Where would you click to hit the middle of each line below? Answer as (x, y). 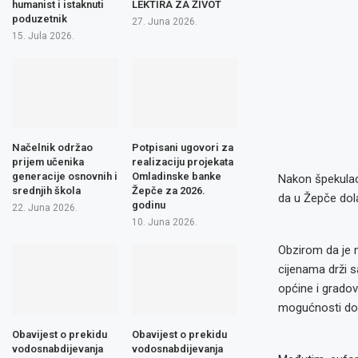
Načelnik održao (52, 147)
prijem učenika (48, 162)
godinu (148, 205)
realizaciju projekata (182, 162)
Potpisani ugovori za (182, 147)
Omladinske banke (176, 176)
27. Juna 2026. (164, 21)
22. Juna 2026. (45, 208)
